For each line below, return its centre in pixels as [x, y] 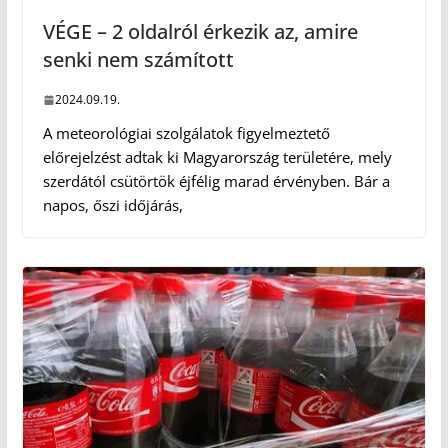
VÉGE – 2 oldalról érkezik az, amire [200, 32]
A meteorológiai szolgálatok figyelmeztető [186, 133]
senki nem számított [138, 60]
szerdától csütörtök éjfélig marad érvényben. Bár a [216, 181]
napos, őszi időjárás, [112, 205]
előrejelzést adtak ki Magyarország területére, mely [217, 157]
